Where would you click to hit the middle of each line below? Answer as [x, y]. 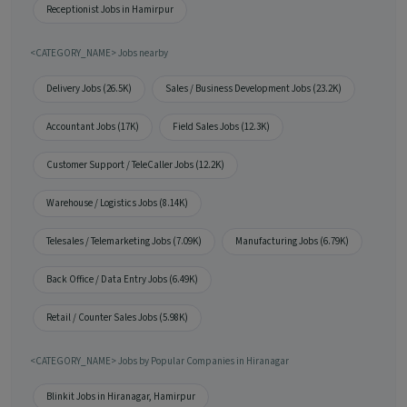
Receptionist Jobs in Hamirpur [110, 10]
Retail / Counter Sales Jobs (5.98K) [117, 318]
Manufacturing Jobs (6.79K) [292, 242]
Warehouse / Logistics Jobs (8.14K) [117, 203]
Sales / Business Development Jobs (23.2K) [253, 89]
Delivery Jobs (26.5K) [89, 89]
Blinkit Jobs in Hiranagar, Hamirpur [121, 397]
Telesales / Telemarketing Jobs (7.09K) [124, 242]
